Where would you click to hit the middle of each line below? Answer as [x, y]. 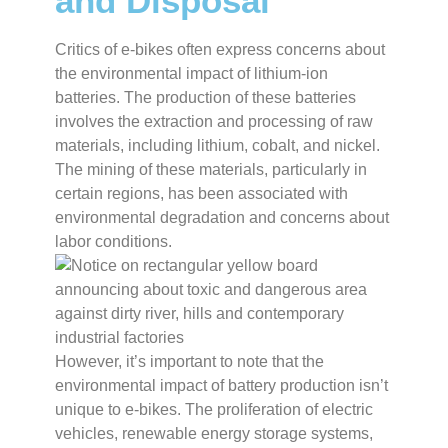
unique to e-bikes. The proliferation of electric [214, 410]
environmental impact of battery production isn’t [221, 386]
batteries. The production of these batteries [205, 98]
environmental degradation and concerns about [222, 218]
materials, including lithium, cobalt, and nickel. [217, 146]
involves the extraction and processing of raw [214, 122]
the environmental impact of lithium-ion [191, 74]
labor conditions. [113, 242]
